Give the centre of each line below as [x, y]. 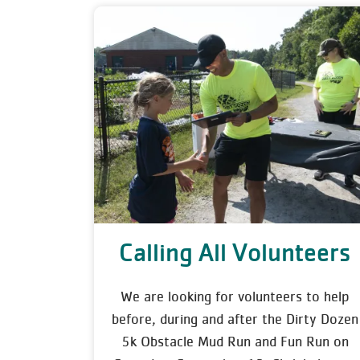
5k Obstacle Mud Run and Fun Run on [235, 342]
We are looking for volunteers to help [235, 297]
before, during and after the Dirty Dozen [235, 319]
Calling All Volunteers [235, 252]
